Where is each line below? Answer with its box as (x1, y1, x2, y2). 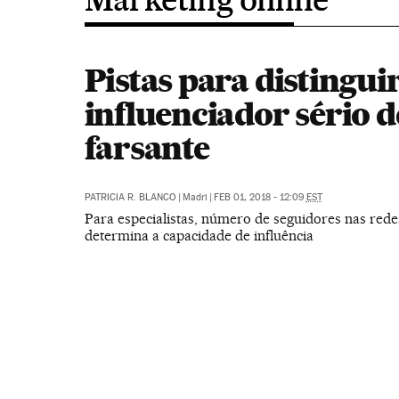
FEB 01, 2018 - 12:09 (213, 191, 306, 203)
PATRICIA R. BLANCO (84, 191, 176, 203)
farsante (84, 128, 209, 167)
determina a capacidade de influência (84, 227, 313, 244)
